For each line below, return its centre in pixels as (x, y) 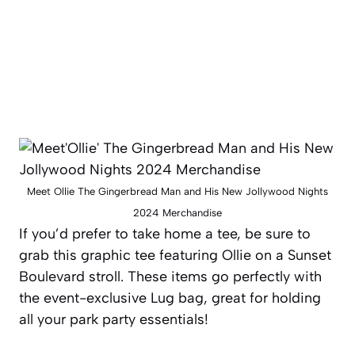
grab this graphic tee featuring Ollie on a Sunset (175, 256)
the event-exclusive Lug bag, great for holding (170, 298)
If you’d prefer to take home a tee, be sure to (165, 234)
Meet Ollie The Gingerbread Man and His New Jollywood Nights (177, 192)
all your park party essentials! (114, 320)
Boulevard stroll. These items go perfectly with (170, 277)
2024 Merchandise (177, 213)
